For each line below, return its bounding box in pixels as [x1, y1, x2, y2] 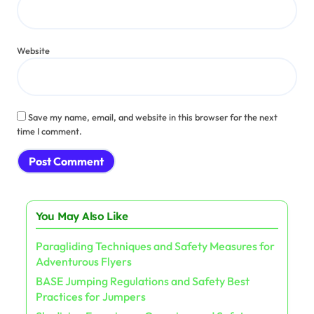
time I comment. [17, 125, 82, 137]
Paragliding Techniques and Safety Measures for [35, 238, 275, 253]
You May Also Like [35, 210, 128, 224]
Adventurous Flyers [35, 254, 132, 268]
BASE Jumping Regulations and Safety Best [35, 274, 250, 289]
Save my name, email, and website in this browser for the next [28, 111, 278, 123]
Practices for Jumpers [35, 289, 146, 304]
